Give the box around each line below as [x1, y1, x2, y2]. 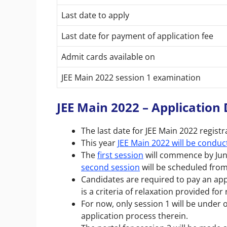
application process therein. [81, 210, 188, 221]
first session [97, 149, 143, 161]
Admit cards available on [61, 51, 155, 62]
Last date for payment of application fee [61, 30, 213, 42]
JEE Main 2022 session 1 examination [61, 71, 201, 83]
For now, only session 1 [81, 198, 170, 209]
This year [81, 137, 118, 148]
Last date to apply [61, 9, 129, 21]
